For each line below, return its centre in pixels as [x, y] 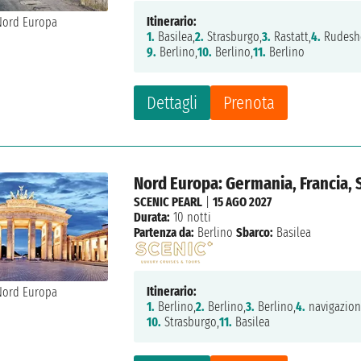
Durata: [152, 218]
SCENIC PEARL [168, 202]
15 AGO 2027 [243, 202]
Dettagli [172, 103]
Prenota [249, 103]
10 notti [191, 218]
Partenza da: [164, 233]
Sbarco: [255, 233]
